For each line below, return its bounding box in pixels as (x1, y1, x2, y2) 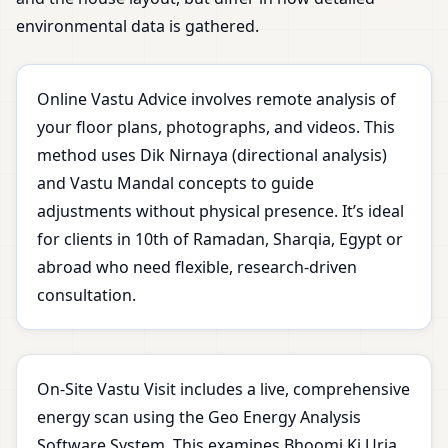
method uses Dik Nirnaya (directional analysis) (37, 144, 387, 167)
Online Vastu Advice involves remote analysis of (37, 88, 396, 111)
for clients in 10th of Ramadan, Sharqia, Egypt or (37, 228, 403, 251)
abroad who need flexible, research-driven (37, 256, 357, 279)
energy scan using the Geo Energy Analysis (37, 406, 361, 429)
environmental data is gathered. (16, 15, 259, 38)
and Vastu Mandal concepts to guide (37, 172, 314, 195)
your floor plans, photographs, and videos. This (37, 116, 395, 139)
